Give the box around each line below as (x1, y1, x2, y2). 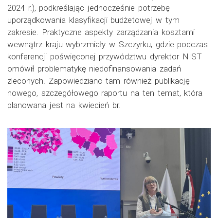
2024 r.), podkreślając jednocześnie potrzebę (7, 3, 170, 13)
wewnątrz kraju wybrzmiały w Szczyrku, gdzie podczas (7, 39, 208, 50)
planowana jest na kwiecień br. (7, 100, 121, 110)
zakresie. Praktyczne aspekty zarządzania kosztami (7, 27, 195, 37)
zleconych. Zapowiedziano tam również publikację (7, 76, 190, 86)
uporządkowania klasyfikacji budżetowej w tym (7, 15, 180, 25)
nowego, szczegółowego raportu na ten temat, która (7, 88, 203, 98)
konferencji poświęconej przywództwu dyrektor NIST (7, 52, 202, 62)
